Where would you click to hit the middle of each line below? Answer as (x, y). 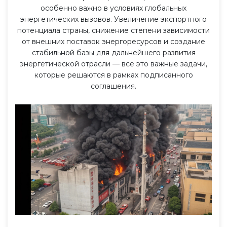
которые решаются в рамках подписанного (113, 75)
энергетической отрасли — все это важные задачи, (113, 64)
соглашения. (113, 86)
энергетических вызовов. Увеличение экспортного (113, 20)
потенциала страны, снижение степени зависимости (113, 31)
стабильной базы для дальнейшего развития (113, 53)
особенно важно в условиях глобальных (113, 8)
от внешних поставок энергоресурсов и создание (113, 42)
